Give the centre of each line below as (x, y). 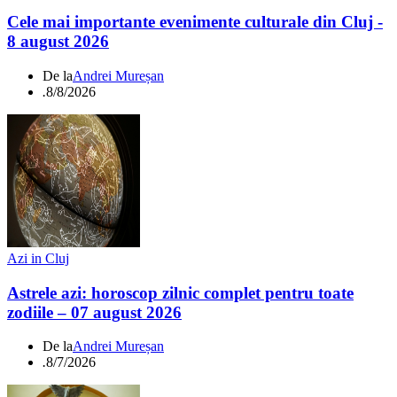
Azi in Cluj (38, 258)
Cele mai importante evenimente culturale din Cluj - (195, 22)
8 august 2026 (58, 42)
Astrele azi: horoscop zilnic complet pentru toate (180, 292)
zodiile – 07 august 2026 (94, 312)
